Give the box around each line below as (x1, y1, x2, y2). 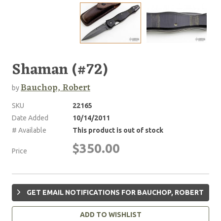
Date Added (12, 114, 48, 122)
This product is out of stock (73, 126, 163, 135)
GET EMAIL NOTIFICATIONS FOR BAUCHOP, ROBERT (25, 188, 204, 196)
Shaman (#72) (12, 57, 108, 84)
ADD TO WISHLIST (79, 210, 142, 219)
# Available (12, 126, 46, 135)
